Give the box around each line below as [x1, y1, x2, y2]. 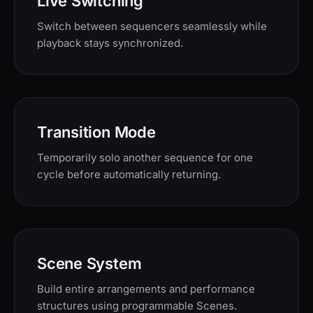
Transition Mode [37, 123, 156, 142]
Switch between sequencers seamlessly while [37, 20, 267, 34]
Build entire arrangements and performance [37, 282, 255, 296]
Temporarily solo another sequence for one [37, 151, 253, 165]
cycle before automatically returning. [37, 168, 221, 182]
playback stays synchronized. [37, 36, 183, 50]
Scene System [37, 254, 142, 273]
